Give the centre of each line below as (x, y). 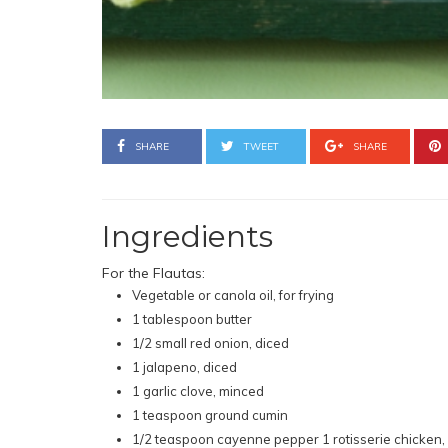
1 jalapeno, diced (184, 366)
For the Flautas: (153, 272)
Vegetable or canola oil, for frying (233, 294)
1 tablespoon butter (192, 318)
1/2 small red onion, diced (210, 342)
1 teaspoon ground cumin (210, 414)
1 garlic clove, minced (198, 390)
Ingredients (187, 236)
